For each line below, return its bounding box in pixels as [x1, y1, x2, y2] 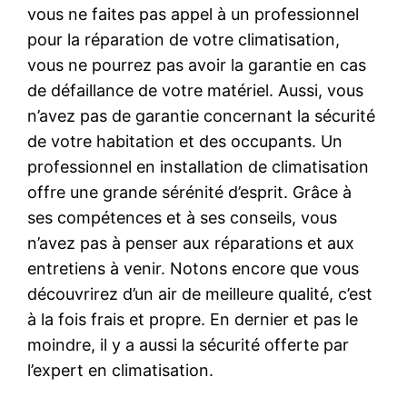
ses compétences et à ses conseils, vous [27, 207, 338, 227]
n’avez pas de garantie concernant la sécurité [27, 105, 376, 125]
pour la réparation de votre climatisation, [27, 29, 341, 49]
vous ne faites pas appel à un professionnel [27, 4, 360, 24]
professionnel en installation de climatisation [27, 156, 370, 176]
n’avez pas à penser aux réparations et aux [27, 233, 355, 253]
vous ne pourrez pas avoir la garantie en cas [27, 55, 367, 74]
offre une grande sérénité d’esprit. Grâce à [27, 182, 352, 202]
